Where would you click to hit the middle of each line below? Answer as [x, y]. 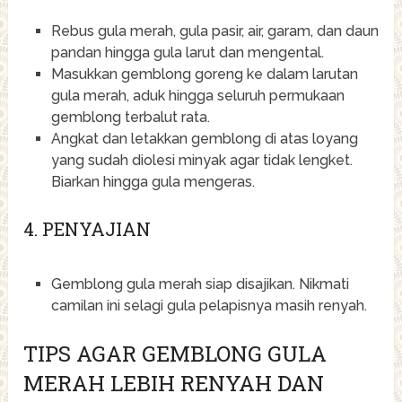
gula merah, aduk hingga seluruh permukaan [197, 96]
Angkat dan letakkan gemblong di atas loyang [204, 139]
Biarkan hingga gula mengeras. [153, 182]
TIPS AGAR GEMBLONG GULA [175, 353]
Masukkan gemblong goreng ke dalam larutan [204, 74]
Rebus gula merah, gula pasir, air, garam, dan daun [214, 31]
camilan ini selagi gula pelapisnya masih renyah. [209, 305]
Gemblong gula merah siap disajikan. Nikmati [200, 284]
